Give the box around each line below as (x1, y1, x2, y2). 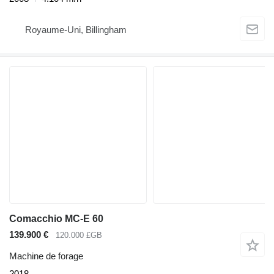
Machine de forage (9, 250, 83, 261)
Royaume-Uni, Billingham (25, 24, 127, 35)
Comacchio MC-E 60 (9, 213, 103, 224)
